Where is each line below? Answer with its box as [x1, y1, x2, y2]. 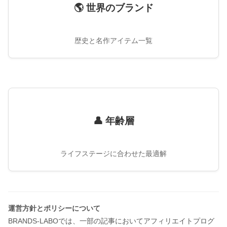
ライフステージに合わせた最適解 [60, 149, 167, 158]
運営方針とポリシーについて [8, 204, 100, 212]
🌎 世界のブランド [73, 3, 154, 13]
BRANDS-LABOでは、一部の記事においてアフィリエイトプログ [8, 217, 214, 225]
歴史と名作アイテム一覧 [74, 36, 153, 45]
